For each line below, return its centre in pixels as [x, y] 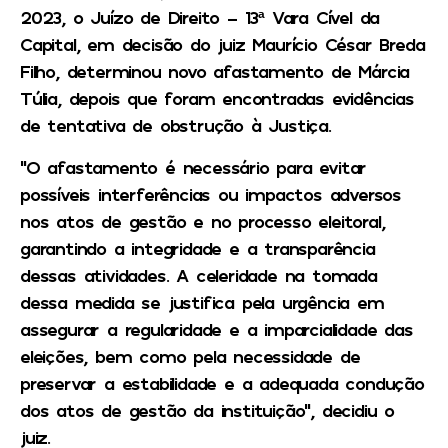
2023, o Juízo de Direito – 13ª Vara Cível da [200, 17]
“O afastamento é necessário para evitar [193, 166]
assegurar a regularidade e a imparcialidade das [216, 328]
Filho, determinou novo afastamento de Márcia [215, 71]
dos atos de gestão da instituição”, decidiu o [207, 409]
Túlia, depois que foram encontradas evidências [217, 98]
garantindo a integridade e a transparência [197, 247]
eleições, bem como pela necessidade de [190, 355]
